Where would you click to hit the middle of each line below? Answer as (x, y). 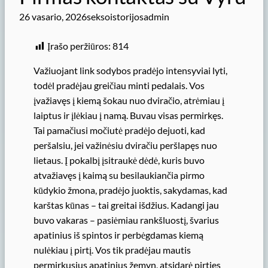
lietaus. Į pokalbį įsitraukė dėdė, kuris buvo (119, 160)
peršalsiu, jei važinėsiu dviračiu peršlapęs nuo (125, 145)
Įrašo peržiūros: (79, 46)
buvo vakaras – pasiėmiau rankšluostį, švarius (126, 220)
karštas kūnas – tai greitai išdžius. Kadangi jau (126, 205)
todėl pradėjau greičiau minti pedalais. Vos (119, 86)
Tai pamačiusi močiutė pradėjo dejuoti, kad (119, 130)
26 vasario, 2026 (53, 17)
